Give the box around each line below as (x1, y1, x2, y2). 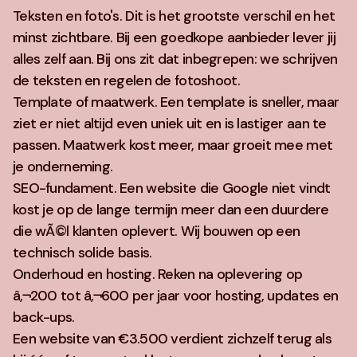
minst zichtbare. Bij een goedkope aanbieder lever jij (13, 28, 335, 47)
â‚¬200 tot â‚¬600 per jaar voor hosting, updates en (13, 286, 339, 305)
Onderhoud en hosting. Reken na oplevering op (13, 265, 303, 284)
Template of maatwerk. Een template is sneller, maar (13, 92, 339, 112)
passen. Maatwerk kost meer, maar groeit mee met (13, 135, 333, 155)
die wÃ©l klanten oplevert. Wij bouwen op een (13, 222, 300, 241)
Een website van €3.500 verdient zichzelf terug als (13, 329, 331, 348)
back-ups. (13, 308, 75, 327)
